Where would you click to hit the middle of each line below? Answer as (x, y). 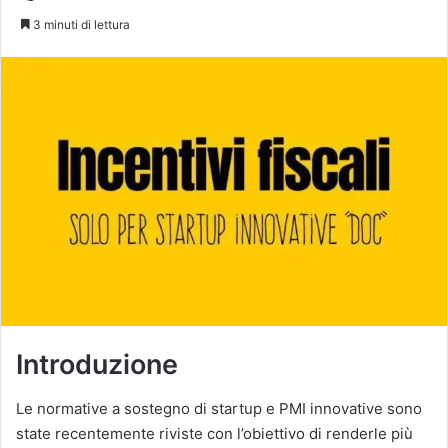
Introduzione (97, 364)
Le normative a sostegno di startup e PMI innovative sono (219, 409)
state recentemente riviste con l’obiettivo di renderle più (214, 434)
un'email (177, 15)
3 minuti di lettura (80, 24)
